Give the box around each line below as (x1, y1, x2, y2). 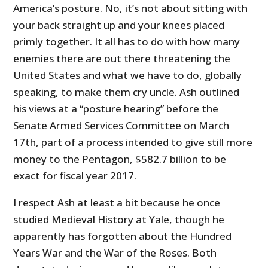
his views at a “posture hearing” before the (13, 101, 219, 115)
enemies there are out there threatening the (13, 51, 231, 65)
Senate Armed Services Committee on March (13, 118, 230, 132)
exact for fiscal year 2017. (13, 168, 137, 182)
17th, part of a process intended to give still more (13, 135, 253, 149)
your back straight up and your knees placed (13, 17, 225, 32)
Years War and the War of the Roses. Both (13, 245, 217, 260)
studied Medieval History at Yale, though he (13, 212, 225, 226)
